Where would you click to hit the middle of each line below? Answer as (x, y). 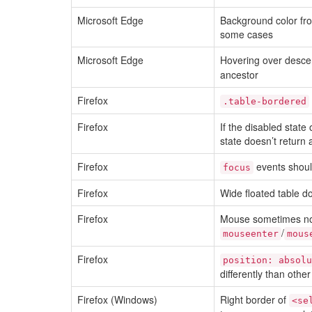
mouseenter (251, 234)
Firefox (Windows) (117, 299)
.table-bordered (265, 101)
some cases (247, 34)
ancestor (239, 75)
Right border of (255, 299)
